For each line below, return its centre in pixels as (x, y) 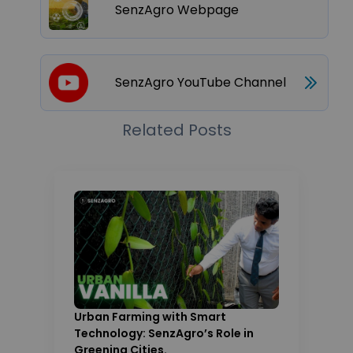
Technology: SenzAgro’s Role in (163, 333)
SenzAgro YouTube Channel (201, 82)
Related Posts (176, 130)
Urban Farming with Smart (150, 316)
